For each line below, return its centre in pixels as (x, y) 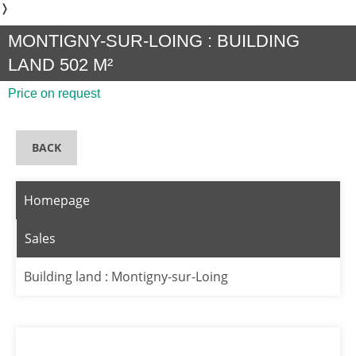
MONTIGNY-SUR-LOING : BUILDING (154, 41)
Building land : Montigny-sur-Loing (126, 277)
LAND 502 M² (60, 65)
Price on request (54, 93)
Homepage (57, 200)
